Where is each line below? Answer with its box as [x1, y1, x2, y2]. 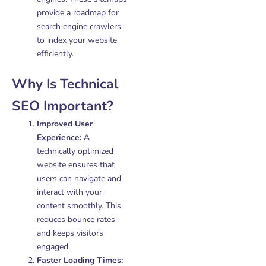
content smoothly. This [37, 200, 121, 211]
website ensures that [37, 159, 115, 170]
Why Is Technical [12, 75, 118, 93]
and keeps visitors [37, 227, 103, 239]
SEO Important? [12, 97, 113, 115]
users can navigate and [37, 173, 121, 184]
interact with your [37, 186, 102, 198]
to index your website [37, 34, 117, 46]
